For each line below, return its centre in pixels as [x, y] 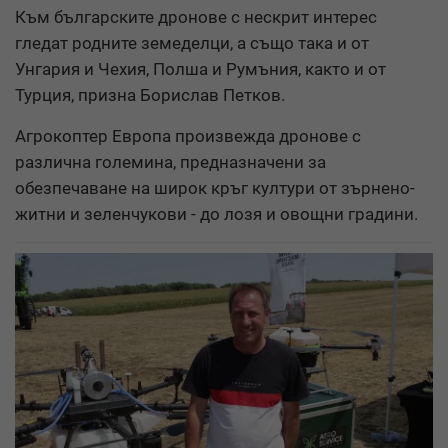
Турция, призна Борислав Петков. [150, 94]
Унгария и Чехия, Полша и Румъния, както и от [200, 68]
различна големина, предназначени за [170, 161]
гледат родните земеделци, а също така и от [192, 42]
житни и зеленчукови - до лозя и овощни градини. [216, 213]
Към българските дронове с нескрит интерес [196, 16]
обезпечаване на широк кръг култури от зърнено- [215, 187]
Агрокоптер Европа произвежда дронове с [188, 135]
